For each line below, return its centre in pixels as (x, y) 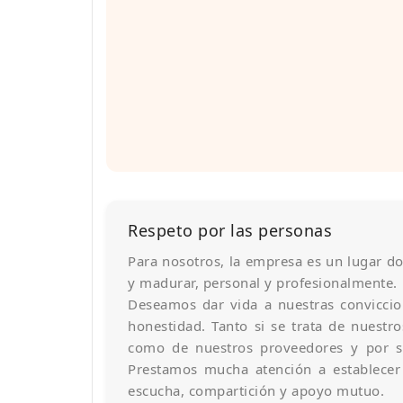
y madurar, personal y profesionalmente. (263, 283)
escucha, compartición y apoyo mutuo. (256, 391)
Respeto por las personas (230, 231)
